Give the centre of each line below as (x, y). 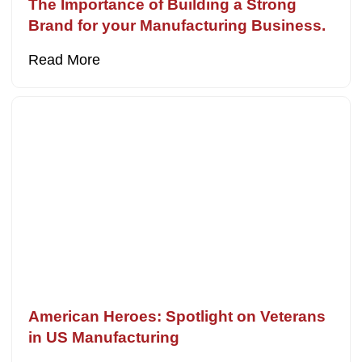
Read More (65, 60)
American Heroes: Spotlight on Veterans (177, 316)
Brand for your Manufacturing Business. (177, 26)
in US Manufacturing (104, 337)
